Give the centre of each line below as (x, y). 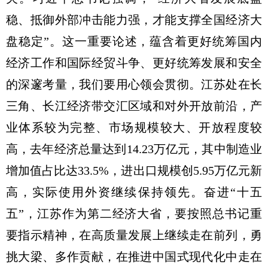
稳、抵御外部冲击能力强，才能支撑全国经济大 (134, 20)
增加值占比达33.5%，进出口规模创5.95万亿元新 (134, 170)
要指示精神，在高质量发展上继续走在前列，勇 (134, 235)
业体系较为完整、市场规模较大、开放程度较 (134, 127)
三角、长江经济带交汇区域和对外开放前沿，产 (134, 106)
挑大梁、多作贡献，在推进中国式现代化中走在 (134, 257)
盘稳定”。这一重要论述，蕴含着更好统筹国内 (134, 41)
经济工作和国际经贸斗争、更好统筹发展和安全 (134, 63)
